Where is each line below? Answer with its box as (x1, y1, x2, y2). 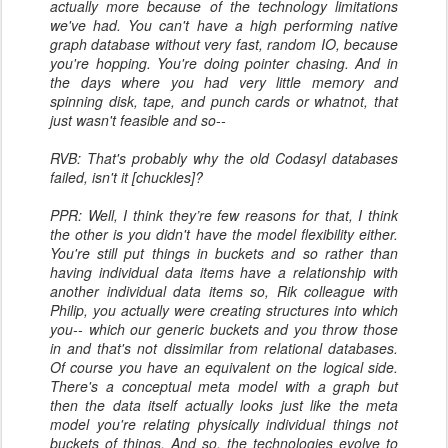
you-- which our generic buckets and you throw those (50, 319, 398, 339)
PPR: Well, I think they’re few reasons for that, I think (50, 205, 398, 225)
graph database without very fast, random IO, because (50, 34, 398, 54)
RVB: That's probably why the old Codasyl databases (50, 148, 398, 168)
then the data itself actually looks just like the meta (50, 395, 398, 415)
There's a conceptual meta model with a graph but (50, 376, 398, 396)
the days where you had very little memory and (50, 72, 398, 92)
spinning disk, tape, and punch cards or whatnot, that (50, 91, 398, 111)
